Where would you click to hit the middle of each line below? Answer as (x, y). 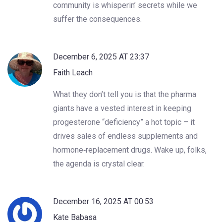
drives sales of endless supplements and (125, 136)
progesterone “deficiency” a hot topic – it (124, 122)
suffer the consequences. (97, 19)
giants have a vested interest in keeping (122, 108)
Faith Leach (73, 72)
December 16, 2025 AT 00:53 (103, 201)
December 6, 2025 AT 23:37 (101, 56)
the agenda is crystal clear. (99, 164)
